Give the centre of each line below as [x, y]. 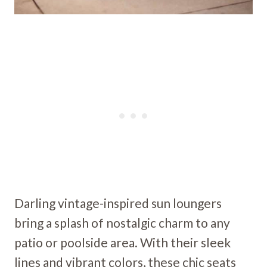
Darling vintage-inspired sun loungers [118, 203]
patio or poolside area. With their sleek [122, 243]
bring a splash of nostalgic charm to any [122, 223]
